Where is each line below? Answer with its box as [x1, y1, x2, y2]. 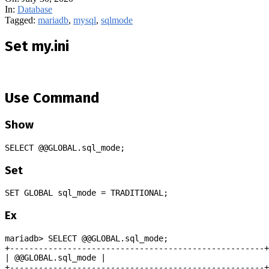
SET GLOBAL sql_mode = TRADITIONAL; [5, 188, 168, 198]
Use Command [5, 89, 100, 107]
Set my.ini [5, 38, 69, 55]
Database [17, 4, 52, 15]
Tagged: [5, 15, 35, 26]
